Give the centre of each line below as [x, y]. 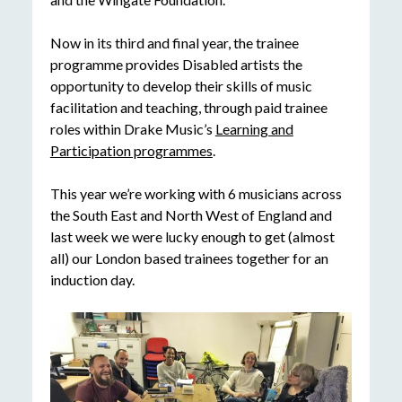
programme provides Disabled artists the [176, 65]
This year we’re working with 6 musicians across [196, 194]
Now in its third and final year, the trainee [174, 43]
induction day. [92, 280]
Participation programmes [131, 151]
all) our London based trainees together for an [189, 258]
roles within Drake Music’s [132, 129]
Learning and [254, 129]
